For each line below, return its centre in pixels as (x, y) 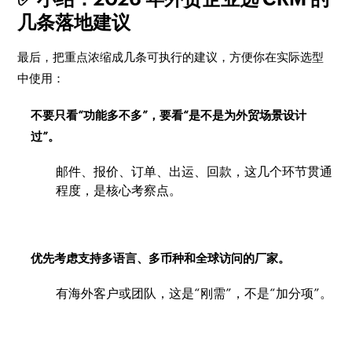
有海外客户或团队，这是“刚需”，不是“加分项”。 (194, 293)
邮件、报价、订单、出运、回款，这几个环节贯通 (194, 171)
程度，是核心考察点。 (119, 190)
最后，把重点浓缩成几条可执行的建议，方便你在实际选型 (171, 57)
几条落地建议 (74, 22)
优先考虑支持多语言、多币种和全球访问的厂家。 (161, 258)
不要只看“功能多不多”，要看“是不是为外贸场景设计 (169, 115)
